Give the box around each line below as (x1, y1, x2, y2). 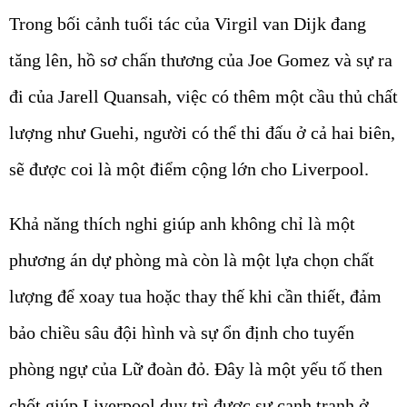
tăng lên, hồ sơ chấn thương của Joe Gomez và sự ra (9, 50, 392, 71)
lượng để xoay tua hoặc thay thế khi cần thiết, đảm (9, 286, 382, 307)
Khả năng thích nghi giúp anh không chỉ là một (9, 213, 355, 234)
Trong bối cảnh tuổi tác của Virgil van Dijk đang (9, 14, 366, 35)
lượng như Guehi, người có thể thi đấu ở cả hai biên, (9, 123, 395, 144)
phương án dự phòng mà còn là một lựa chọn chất (9, 250, 374, 271)
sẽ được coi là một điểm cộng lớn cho (9, 159, 292, 180)
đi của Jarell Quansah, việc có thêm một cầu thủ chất (9, 86, 398, 107)
